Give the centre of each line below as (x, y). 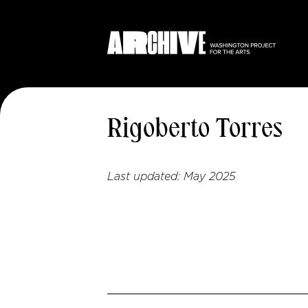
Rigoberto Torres (195, 130)
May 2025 (210, 177)
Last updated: (145, 177)
